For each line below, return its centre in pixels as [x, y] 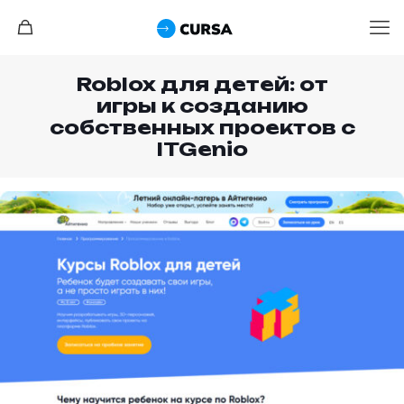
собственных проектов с [202, 127]
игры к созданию [202, 106]
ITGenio [202, 149]
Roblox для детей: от [202, 84]
